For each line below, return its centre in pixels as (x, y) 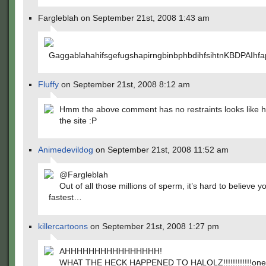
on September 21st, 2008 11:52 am (161, 150)
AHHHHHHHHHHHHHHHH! (111, 251)
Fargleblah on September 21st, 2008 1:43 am (124, 18)
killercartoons (63, 226)
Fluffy (48, 84)
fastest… (65, 197)
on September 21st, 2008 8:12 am (124, 84)
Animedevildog (66, 150)
